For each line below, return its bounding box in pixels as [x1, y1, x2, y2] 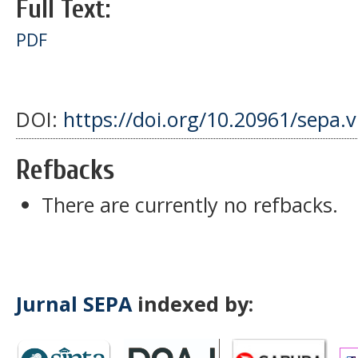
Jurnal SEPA [16, 289, 132, 317]
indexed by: [132, 289, 259, 317]
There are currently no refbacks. [41, 190, 338, 218]
